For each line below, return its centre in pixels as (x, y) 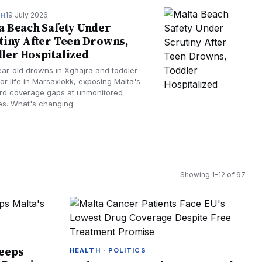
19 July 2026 (26, 15)
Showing (196, 175)
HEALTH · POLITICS (108, 250)
